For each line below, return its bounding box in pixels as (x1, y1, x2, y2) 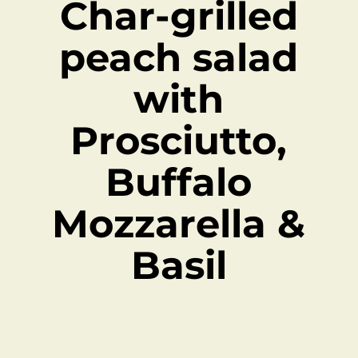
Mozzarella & (52, 201, 306, 247)
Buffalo (105, 159, 253, 205)
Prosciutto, (70, 117, 288, 164)
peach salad (59, 34, 299, 81)
